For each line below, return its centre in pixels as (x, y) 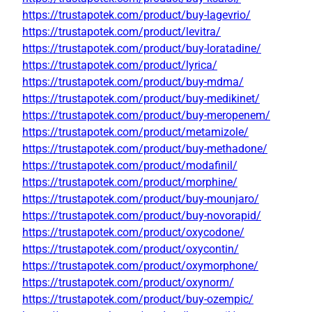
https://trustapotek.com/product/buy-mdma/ (133, 82)
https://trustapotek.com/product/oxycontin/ (131, 249)
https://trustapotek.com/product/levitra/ (122, 32)
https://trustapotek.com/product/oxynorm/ (128, 283)
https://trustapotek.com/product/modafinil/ (130, 166)
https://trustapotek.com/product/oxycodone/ (133, 233)
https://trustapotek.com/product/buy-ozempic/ (138, 299)
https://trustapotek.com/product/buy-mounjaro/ (141, 199)
